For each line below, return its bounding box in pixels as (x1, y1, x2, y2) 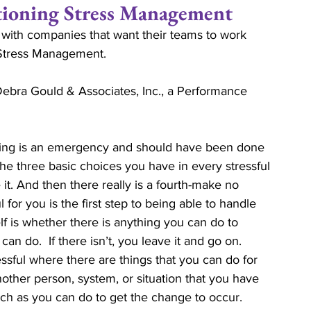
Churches (198, 148, 252, 167)
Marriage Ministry (163, 92, 271, 111)
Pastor (133, 148, 170, 167)
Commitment (44, 37, 123, 56)
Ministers (51, 148, 106, 167)
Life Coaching (206, 37, 287, 56)
